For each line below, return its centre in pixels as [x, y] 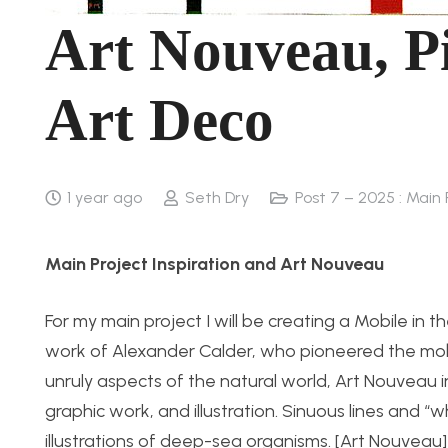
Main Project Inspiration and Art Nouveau [214, 264]
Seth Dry [216, 197]
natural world [273, 381]
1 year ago [105, 197]
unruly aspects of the [132, 381]
